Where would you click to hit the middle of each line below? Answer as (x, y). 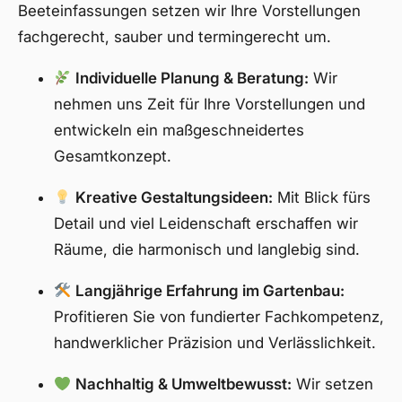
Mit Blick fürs (322, 197)
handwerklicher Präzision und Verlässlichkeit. (215, 343)
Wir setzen (333, 384)
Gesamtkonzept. (113, 156)
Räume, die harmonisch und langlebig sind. (207, 249)
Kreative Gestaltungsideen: (175, 197)
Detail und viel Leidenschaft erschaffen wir (206, 223)
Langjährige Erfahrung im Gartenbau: (210, 291)
